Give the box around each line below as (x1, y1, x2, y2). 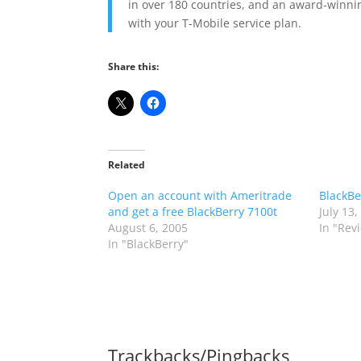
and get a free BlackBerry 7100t (108, 204, 278, 219)
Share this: (108, 60, 160, 73)
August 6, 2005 (108, 220, 189, 235)
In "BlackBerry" (108, 236, 189, 251)
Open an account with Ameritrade (108, 188, 293, 203)
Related (108, 158, 146, 172)
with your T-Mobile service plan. (128, 15, 302, 31)
